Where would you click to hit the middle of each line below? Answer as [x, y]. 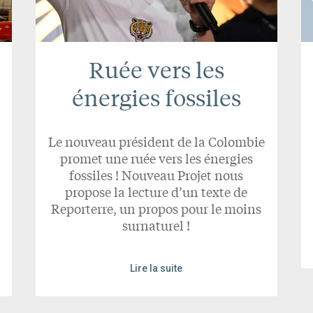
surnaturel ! [156, 225]
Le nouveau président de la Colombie [156, 141]
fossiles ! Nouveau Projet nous [156, 175]
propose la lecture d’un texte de [156, 192]
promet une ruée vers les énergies [156, 158]
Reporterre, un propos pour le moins [156, 209]
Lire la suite [156, 269]
